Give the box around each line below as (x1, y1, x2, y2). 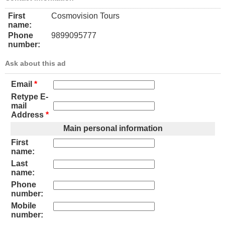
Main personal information (63, 124, 163, 133)
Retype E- (11, 92, 48, 101)
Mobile (11, 201, 36, 210)
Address (11, 110, 44, 119)
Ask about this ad (5, 59, 66, 67)
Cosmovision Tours (51, 12, 120, 20)
